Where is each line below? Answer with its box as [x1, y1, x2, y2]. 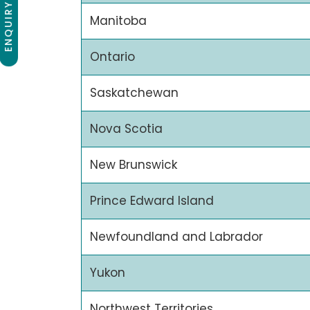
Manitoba [90, 12, 147, 29]
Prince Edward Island [90, 192, 214, 209]
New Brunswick [90, 156, 177, 173]
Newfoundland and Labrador [90, 228, 263, 245]
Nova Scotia [90, 120, 163, 137]
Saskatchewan [90, 84, 179, 101]
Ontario [90, 48, 135, 65]
